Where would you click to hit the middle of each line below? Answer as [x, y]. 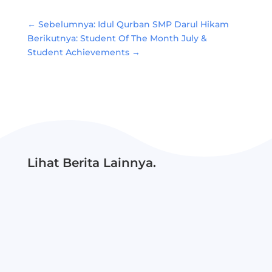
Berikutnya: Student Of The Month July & [117, 38]
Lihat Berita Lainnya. [91, 162]
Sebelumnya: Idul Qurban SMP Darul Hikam [133, 24]
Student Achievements [78, 52]
